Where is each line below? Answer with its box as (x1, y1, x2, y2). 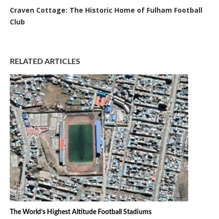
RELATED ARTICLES (10, 58, 80, 66)
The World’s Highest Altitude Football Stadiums (10, 209, 152, 216)
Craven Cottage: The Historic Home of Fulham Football (10, 5, 202, 15)
